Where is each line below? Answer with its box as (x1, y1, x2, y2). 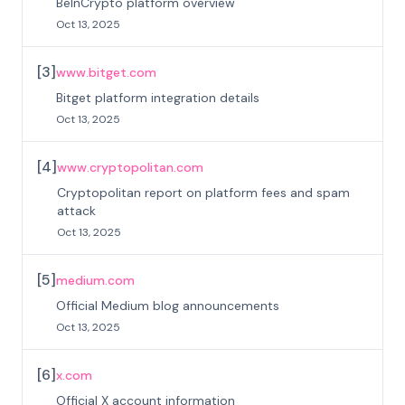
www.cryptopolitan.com (57, 159, 203, 175)
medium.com (56, 272, 135, 288)
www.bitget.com (56, 64, 156, 80)
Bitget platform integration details (56, 89, 259, 106)
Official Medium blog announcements (56, 297, 279, 314)
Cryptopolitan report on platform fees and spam (57, 184, 350, 201)
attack (57, 202, 96, 219)
